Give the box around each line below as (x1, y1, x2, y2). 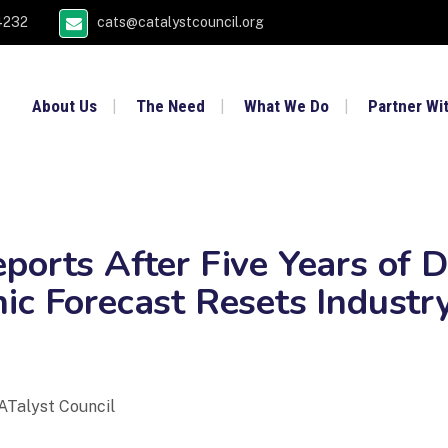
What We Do (244, 96, 329, 116)
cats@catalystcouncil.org (97, 14, 264, 30)
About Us (32, 96, 97, 116)
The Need (136, 96, 205, 116)
